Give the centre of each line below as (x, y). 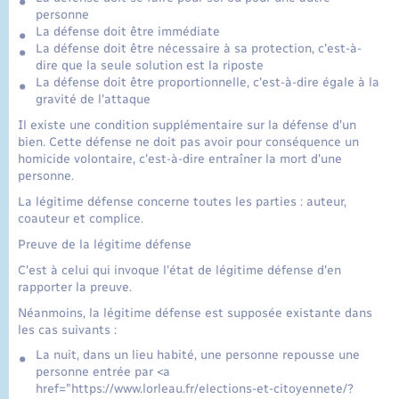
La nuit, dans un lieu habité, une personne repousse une (198, 355)
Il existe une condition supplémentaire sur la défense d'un (187, 126)
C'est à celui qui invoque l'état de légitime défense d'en (179, 270)
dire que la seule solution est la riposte (150, 65)
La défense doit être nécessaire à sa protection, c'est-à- (199, 48)
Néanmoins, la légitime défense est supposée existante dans (195, 313)
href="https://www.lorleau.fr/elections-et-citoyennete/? (195, 389)
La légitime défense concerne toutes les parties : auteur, (182, 202)
